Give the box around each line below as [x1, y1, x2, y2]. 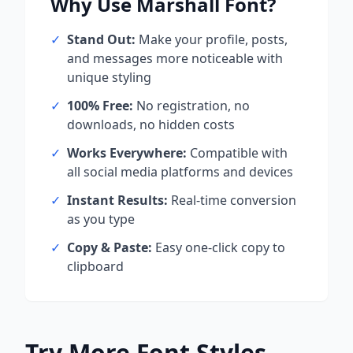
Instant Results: [67, 191, 168, 209]
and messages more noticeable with [67, 50, 283, 67]
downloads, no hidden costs [67, 116, 235, 133]
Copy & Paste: [67, 239, 152, 256]
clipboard [67, 258, 124, 275]
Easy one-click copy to [152, 239, 285, 256]
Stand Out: [67, 31, 136, 48]
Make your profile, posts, [136, 31, 288, 48]
